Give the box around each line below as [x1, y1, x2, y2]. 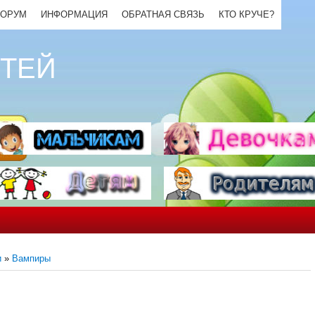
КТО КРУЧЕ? [219, 9, 274, 20]
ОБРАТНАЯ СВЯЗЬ [122, 9, 205, 20]
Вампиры [12, 252, 51, 264]
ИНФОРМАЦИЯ [41, 9, 108, 20]
